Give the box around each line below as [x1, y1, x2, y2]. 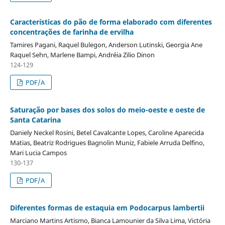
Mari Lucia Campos [10, 148, 67, 158]
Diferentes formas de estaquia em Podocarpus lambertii [10, 203, 204, 213]
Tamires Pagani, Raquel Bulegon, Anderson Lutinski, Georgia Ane [10, 40, 202, 50]
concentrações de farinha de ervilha [10, 27, 134, 37]
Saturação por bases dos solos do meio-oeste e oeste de [10, 105, 205, 115]
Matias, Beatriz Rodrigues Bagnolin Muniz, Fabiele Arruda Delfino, [10, 138, 204, 148]
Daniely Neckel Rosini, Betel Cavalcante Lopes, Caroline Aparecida [10, 128, 204, 138]
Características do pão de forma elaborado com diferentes [10, 17, 212, 27]
